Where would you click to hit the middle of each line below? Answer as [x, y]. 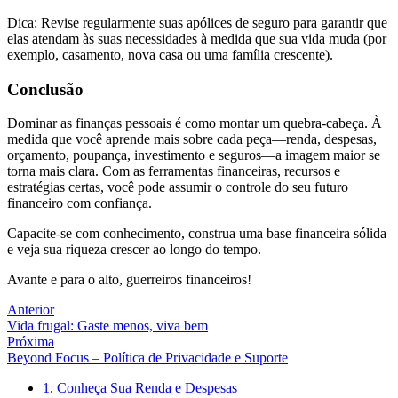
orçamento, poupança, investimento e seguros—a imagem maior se [194, 155]
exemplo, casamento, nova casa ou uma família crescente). [170, 55]
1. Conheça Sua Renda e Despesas [140, 388]
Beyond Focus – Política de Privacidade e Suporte [147, 358]
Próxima [31, 342]
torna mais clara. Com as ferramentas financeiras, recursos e [174, 171]
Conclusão [45, 89]
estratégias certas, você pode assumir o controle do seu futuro [178, 187]
